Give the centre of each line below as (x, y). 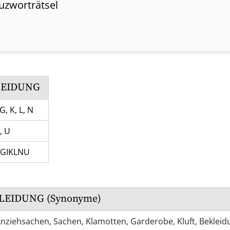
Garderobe (152, 221)
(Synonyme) (73, 199)
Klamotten (106, 221)
